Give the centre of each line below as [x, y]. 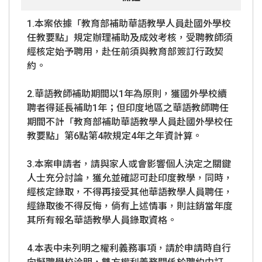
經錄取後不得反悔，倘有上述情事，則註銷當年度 [130, 206]
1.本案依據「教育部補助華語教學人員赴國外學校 [129, 24]
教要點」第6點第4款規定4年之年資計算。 [114, 136]
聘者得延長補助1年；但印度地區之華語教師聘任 [128, 108]
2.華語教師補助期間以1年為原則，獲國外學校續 [127, 94]
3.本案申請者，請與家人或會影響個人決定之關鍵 [129, 164]
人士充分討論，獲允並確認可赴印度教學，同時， [130, 178]
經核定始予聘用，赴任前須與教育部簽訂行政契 [125, 52]
